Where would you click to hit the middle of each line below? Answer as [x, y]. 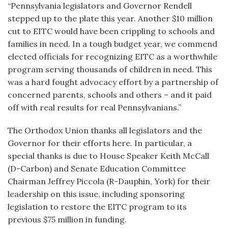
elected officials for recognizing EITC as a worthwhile [112, 56]
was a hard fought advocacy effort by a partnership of [113, 82]
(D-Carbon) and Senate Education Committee [97, 168]
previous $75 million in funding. [67, 219]
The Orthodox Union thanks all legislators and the [105, 130]
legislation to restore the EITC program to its [97, 207]
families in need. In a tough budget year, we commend [112, 44]
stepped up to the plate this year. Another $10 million [110, 18]
